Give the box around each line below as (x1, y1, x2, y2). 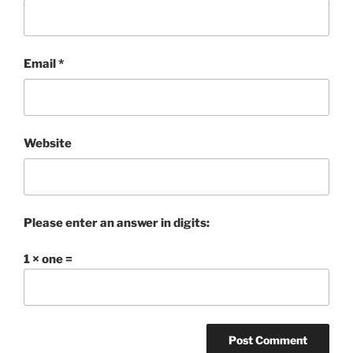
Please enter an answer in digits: (24, 215, 210, 230)
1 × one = (24, 252, 72, 267)
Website (24, 136, 72, 150)
